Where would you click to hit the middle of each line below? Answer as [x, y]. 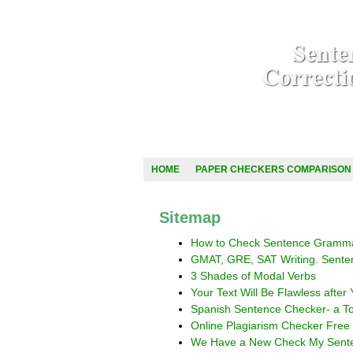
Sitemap [190, 217]
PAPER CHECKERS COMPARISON [273, 169]
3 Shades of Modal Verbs [253, 276]
